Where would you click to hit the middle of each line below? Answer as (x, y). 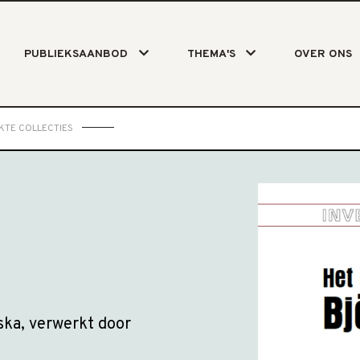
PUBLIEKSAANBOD (76, 54)
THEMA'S (211, 54)
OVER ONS (323, 54)
